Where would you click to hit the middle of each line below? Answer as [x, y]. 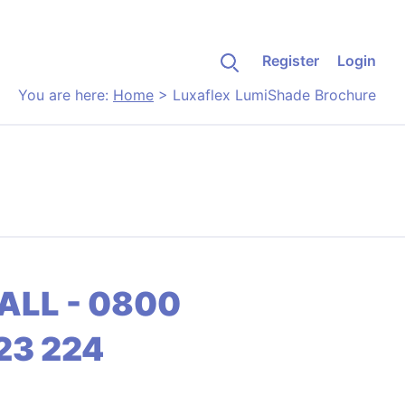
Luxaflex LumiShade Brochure [274, 95]
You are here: [66, 95]
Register [290, 60]
